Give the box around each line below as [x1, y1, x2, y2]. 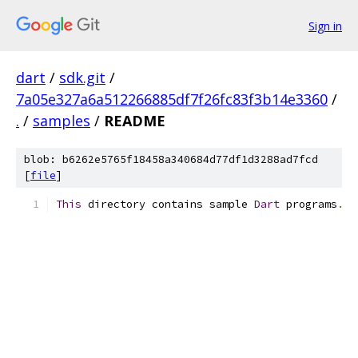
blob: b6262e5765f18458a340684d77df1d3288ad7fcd [24, 153, 318, 166]
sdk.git [59, 68, 105, 87]
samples [33, 111, 90, 130]
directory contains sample [82, 197, 254, 211]
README [104, 111, 165, 130]
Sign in [308, 18, 342, 34]
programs [280, 197, 337, 211]
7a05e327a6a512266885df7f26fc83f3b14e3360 [16, 89, 328, 109]
